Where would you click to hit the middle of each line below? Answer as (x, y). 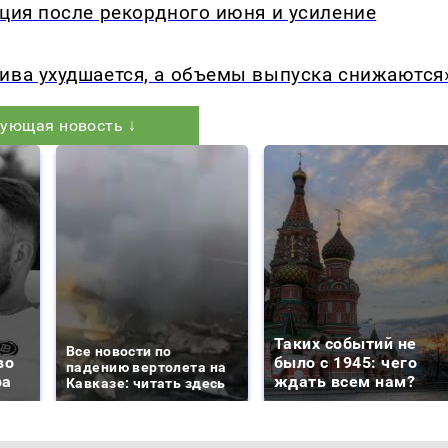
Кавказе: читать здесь (146, 383)
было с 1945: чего (346, 363)
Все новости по (119, 351)
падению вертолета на (146, 367)
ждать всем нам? (345, 382)
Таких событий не (345, 344)
